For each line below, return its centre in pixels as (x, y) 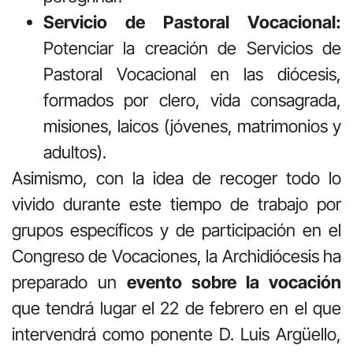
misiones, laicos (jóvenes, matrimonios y (192, 126)
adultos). (75, 152)
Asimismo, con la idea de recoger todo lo (176, 178)
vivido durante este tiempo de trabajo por (176, 204)
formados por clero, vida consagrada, (192, 100)
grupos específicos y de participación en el (176, 230)
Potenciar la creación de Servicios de (192, 48)
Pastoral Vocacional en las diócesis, (192, 74)
